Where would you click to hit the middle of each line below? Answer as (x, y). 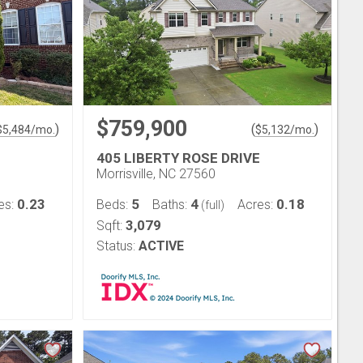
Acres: (257, 205)
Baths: (171, 205)
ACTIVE (161, 246)
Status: (116, 246)
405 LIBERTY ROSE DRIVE (178, 158)
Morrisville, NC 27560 (156, 174)
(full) (211, 205)
